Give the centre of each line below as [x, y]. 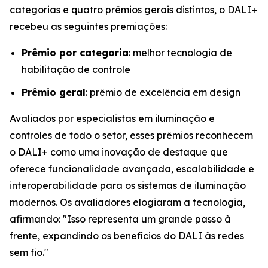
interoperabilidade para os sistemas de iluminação [128, 186]
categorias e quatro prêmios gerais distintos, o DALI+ [133, 9]
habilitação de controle [76, 69]
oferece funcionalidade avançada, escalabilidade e [132, 169]
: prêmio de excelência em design [163, 92]
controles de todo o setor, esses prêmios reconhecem [131, 135]
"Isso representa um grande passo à [147, 219]
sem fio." [29, 253]
